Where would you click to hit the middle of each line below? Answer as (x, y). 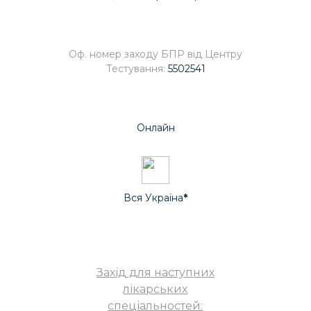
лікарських (155, 289)
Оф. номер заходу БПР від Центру (155, 54)
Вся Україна (153, 198)
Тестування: (137, 69)
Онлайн (155, 128)
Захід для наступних (155, 272)
